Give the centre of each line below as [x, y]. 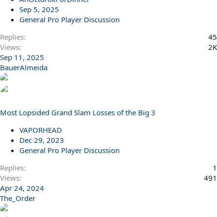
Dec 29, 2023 [42, 140]
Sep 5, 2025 [39, 9]
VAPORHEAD [41, 130]
